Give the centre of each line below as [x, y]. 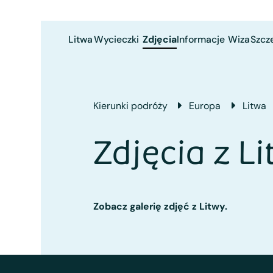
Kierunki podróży [130, 106]
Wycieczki [116, 39]
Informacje [200, 39]
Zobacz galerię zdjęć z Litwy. [160, 206]
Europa [205, 106]
